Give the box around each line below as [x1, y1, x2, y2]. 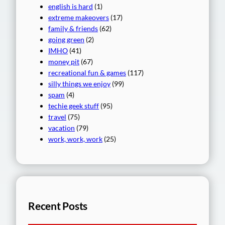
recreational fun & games [48, 68, 126, 77]
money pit [48, 57, 79, 66]
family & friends [48, 24, 98, 33]
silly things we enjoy [48, 79, 110, 88]
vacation [48, 124, 75, 133]
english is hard [48, 2, 93, 11]
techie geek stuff [48, 101, 99, 110]
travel [48, 113, 66, 122]
